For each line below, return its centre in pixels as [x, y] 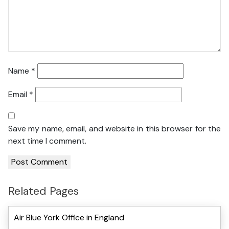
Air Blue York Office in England [69, 217]
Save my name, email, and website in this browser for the [114, 129]
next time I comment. [47, 141]
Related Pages [43, 191]
